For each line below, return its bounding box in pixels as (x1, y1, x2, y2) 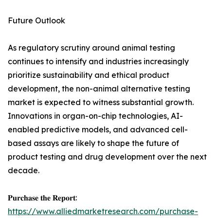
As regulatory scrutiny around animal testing (8, 43, 175, 53)
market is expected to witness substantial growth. (8, 97, 194, 108)
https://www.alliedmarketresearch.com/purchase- (8, 206, 198, 217)
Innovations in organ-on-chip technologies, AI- (8, 111, 183, 121)
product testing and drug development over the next (8, 152, 207, 162)
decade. (8, 165, 39, 176)
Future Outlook (8, 16, 65, 26)
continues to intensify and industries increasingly (8, 56, 189, 67)
